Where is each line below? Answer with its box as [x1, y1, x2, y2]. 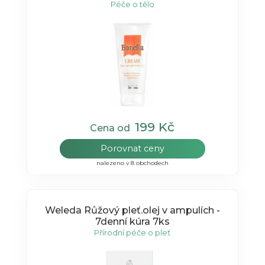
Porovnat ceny [100, 143, 164, 154]
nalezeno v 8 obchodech [96, 159, 169, 167]
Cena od [90, 122, 135, 134]
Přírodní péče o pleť [94, 227, 171, 237]
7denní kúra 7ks [95, 215, 170, 227]
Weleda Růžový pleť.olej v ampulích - [44, 204, 220, 216]
